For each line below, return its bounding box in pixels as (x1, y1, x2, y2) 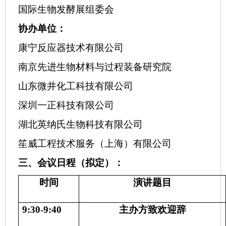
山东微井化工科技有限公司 (18, 81, 133, 91)
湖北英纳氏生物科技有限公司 (18, 119, 143, 130)
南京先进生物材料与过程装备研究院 (18, 62, 172, 72)
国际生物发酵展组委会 (18, 4, 114, 15)
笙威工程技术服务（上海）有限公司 (18, 138, 172, 149)
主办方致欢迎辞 (119, 204, 186, 215)
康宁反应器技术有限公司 (18, 42, 124, 53)
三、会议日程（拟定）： (18, 157, 124, 168)
